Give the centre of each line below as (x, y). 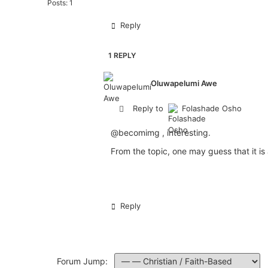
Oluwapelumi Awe (184, 83)
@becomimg (135, 133)
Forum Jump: (81, 261)
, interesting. (187, 133)
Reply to (148, 109)
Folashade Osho (211, 109)
